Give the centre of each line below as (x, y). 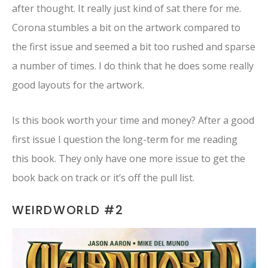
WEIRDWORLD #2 (68, 210)
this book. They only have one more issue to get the (129, 159)
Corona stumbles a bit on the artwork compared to (126, 28)
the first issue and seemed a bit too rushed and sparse (134, 47)
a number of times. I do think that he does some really (133, 66)
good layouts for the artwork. (78, 85)
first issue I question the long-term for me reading (125, 140)
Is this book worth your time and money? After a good (133, 121)
